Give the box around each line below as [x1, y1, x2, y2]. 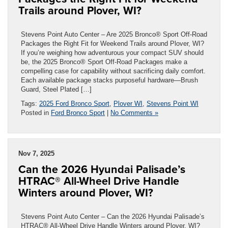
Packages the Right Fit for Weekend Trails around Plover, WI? [21, 39, 204, 47]
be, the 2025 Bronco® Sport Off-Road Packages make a [21, 58, 187, 66]
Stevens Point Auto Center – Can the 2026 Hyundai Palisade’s [21, 212, 205, 220]
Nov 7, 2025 [18, 149, 54, 157]
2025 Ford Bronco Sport [39, 99, 109, 107]
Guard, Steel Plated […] [21, 85, 92, 93]
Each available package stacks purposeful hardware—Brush [21, 76, 198, 84]
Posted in [21, 108, 51, 117]
